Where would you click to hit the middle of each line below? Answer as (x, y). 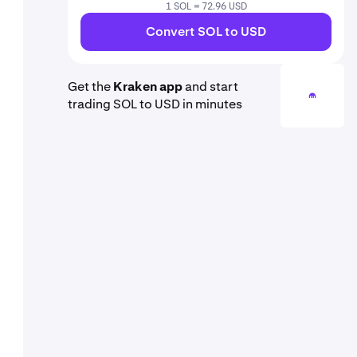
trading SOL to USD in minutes (155, 104)
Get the (90, 86)
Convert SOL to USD (206, 31)
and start (210, 86)
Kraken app (148, 86)
